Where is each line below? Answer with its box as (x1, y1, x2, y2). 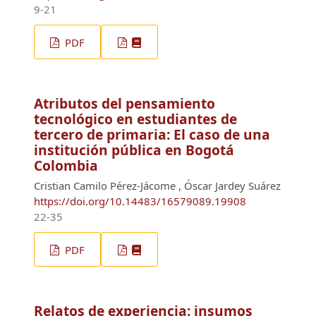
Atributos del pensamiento (34, 94, 215, 114)
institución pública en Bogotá (34, 140, 234, 160)
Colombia (34, 156, 98, 176)
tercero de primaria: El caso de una (34, 125, 270, 145)
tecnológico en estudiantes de (34, 109, 237, 129)
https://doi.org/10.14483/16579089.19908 (34, 193, 246, 208)
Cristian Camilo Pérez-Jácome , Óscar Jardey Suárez (34, 178, 281, 193)
